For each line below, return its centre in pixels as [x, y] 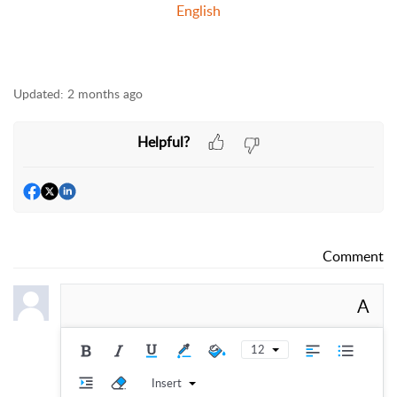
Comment [353, 256]
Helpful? [163, 141]
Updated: [39, 94]
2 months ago [105, 94]
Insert [166, 383]
